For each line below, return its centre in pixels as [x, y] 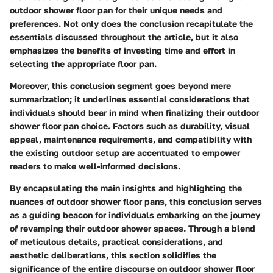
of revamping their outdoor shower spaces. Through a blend [133, 229]
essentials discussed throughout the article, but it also [124, 37]
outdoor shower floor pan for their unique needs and [116, 10]
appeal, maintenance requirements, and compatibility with [131, 140]
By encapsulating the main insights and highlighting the [126, 188]
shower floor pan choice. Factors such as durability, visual [130, 126]
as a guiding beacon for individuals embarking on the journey [135, 215]
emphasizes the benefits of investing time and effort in [122, 51]
